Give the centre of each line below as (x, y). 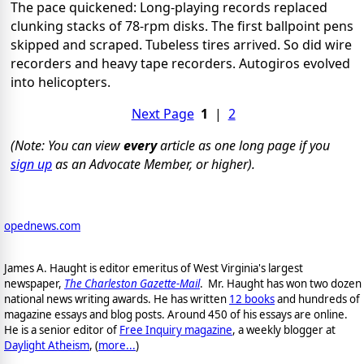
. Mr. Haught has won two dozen (281, 283)
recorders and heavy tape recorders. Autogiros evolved (180, 64)
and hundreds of (317, 299)
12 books (252, 299)
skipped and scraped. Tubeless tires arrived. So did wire (181, 45)
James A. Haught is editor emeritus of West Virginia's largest (154, 268)
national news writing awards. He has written (117, 299)
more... (117, 345)
